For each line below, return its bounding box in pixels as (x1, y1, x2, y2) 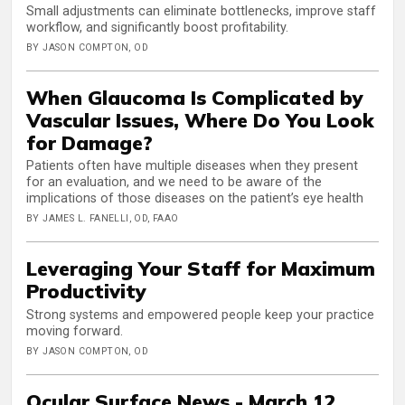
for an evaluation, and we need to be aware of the (26, 174, 322, 191)
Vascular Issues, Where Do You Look (26, 107, 374, 132)
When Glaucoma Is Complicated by (26, 84, 363, 109)
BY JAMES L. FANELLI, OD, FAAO (26, 212, 179, 225)
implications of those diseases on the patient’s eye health (26, 191, 363, 207)
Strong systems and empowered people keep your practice (26, 306, 374, 323)
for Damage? (26, 129, 153, 155)
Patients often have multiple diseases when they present (26, 158, 358, 174)
